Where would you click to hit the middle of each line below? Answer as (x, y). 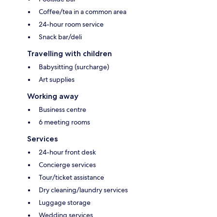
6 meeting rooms (64, 122)
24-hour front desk (67, 152)
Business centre (62, 109)
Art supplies (57, 79)
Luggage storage (65, 202)
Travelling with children (70, 53)
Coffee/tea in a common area (83, 11)
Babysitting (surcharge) (74, 67)
